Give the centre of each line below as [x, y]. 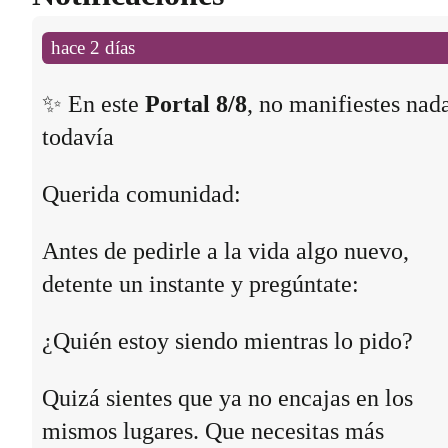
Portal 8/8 [195, 103]
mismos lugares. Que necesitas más [212, 430]
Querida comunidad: [141, 193]
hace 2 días [93, 47]
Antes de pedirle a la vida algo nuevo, [225, 250]
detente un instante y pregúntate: [200, 283]
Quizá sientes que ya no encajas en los [227, 397]
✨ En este [93, 103]
